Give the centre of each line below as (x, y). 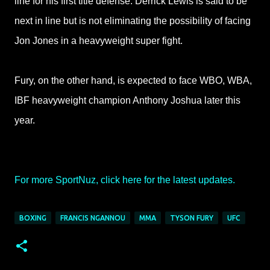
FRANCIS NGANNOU (93, 218)
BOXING (33, 218)
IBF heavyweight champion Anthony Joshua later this (127, 101)
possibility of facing (210, 21)
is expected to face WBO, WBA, (184, 81)
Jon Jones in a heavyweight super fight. (99, 41)
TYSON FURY (192, 218)
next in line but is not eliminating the (92, 21)
